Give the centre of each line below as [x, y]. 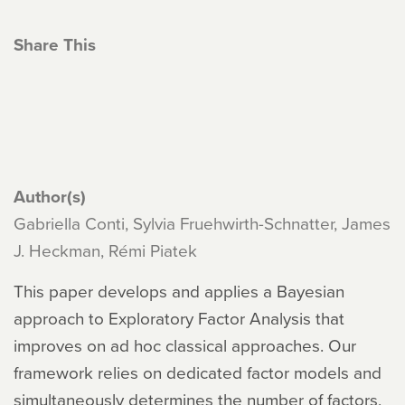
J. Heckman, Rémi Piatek [105, 250]
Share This [55, 44]
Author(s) [50, 196]
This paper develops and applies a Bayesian [179, 291]
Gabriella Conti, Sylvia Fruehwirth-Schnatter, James [202, 223]
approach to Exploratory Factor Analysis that [179, 318]
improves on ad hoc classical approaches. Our [185, 345]
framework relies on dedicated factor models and [198, 372]
